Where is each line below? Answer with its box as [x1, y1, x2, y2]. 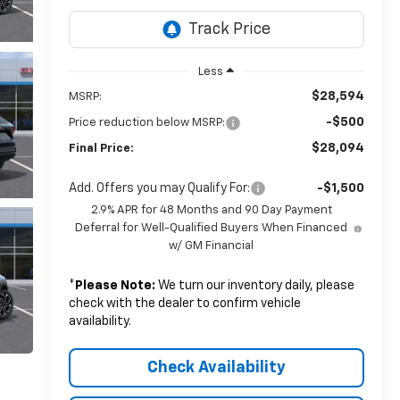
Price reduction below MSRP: [68, 116, 225, 129]
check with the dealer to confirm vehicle [68, 296, 301, 310]
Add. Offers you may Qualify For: [68, 181, 250, 195]
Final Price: [68, 142, 134, 154]
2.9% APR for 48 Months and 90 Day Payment [90, 204, 332, 216]
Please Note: [74, 279, 155, 292]
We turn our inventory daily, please [154, 279, 354, 292]
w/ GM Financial [169, 239, 254, 252]
